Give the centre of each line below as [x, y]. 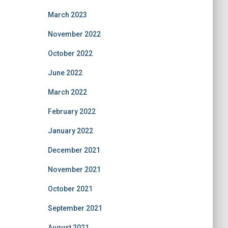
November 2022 [74, 34]
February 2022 [72, 111]
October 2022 [70, 53]
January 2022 [70, 131]
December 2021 [74, 150]
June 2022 [65, 73]
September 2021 [75, 208]
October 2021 [70, 189]
